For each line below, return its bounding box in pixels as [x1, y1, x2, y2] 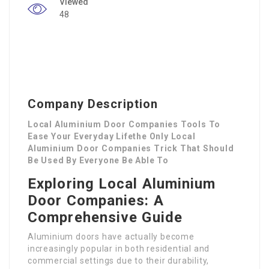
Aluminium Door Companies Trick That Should [28, 144, 234, 154]
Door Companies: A [28, 192, 164, 210]
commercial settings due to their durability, [28, 256, 210, 266]
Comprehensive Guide [28, 209, 183, 226]
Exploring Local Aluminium [28, 175, 216, 193]
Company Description [28, 97, 158, 112]
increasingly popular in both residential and [28, 244, 210, 254]
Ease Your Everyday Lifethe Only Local [28, 131, 196, 142]
